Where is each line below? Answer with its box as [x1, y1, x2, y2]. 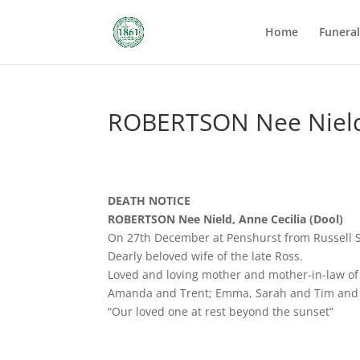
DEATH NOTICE [108, 193, 191, 209]
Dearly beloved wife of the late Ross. [108, 248, 304, 264]
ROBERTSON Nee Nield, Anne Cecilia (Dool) [108, 211, 344, 227]
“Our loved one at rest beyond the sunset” [108, 304, 334, 320]
